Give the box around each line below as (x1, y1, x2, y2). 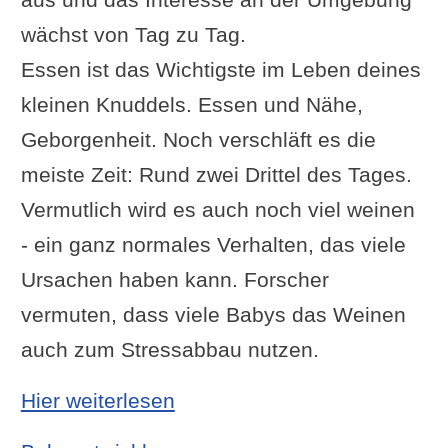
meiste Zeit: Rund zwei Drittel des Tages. (20, 162, 412, 186)
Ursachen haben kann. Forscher (20, 267, 329, 291)
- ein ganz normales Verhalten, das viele (20, 232, 406, 256)
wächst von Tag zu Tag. (20, 22, 246, 46)
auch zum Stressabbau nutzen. (20, 337, 319, 361)
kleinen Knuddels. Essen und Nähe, (20, 92, 363, 116)
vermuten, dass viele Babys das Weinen (20, 302, 406, 326)
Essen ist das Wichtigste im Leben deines (20, 57, 421, 81)
